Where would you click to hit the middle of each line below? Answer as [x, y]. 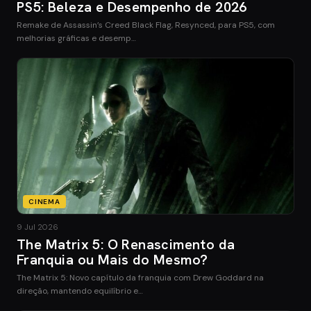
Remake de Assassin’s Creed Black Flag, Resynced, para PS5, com [146, 25]
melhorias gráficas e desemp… [76, 38]
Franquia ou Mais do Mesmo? [112, 259]
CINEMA [44, 201]
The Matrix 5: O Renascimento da [126, 244]
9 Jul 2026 [37, 227]
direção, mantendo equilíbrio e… [80, 291]
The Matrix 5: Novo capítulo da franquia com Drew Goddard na [140, 277]
